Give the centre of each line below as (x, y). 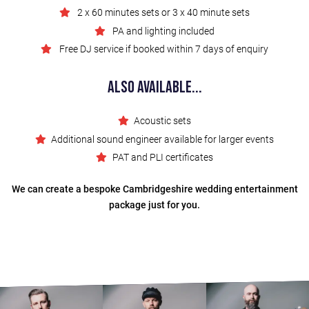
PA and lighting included (163, 31)
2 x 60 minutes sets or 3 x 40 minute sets (163, 12)
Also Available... (154, 88)
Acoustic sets (163, 120)
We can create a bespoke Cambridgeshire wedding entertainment (154, 189)
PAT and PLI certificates (162, 158)
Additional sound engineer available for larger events (163, 139)
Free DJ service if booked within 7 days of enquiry (162, 49)
